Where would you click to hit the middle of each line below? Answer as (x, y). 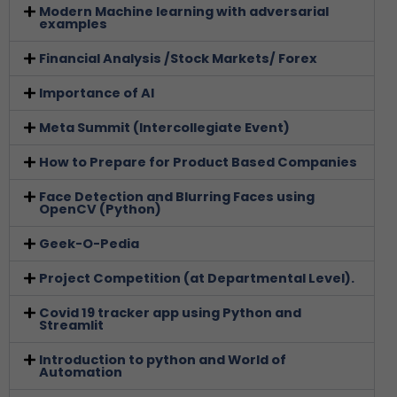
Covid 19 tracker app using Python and (170, 312)
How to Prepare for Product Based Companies (198, 162)
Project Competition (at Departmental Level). (196, 278)
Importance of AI (96, 93)
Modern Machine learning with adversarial (183, 11)
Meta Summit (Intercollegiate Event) (164, 127)
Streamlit (71, 325)
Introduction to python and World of (162, 359)
